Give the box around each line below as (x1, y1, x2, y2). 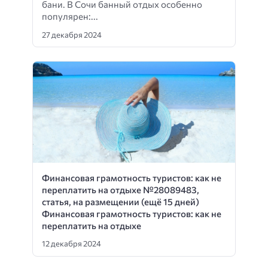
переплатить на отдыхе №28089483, (42, 184, 199, 195)
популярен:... (42, 11, 98, 22)
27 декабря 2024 (42, 29, 102, 39)
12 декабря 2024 (42, 239, 101, 249)
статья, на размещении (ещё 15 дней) (42, 196, 199, 207)
